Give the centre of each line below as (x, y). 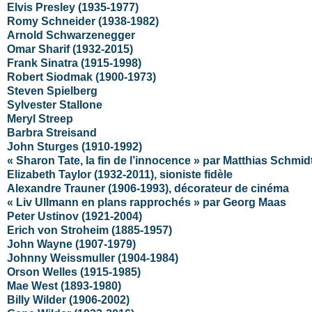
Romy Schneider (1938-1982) (83, 21)
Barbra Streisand (52, 132)
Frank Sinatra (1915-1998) (74, 63)
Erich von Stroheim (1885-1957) (89, 230)
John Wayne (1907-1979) (71, 244)
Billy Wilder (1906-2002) (68, 299)
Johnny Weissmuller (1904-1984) (93, 258)
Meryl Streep (40, 118)
